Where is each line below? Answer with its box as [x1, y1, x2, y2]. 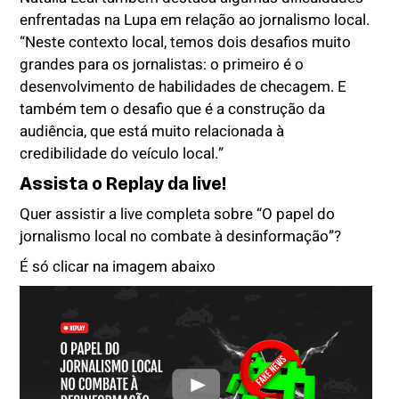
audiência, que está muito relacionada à [20, 120, 285, 143]
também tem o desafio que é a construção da [20, 98, 326, 121]
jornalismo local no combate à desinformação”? [20, 225, 342, 248]
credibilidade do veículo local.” [20, 142, 224, 166]
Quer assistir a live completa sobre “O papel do [20, 203, 336, 226]
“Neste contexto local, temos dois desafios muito [20, 31, 352, 54]
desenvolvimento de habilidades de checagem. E [20, 76, 347, 99]
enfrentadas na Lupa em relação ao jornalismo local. [20, 9, 370, 32]
